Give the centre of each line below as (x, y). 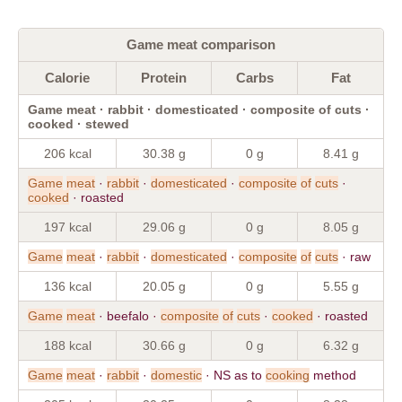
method (333, 375)
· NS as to (234, 375)
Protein (164, 77)
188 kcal (67, 345)
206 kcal (67, 153)
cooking (288, 375)
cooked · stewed (79, 123)
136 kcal (67, 286)
